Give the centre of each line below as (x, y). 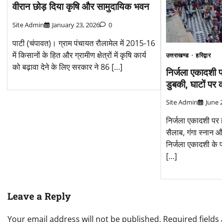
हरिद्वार (203, 55)
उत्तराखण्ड (177, 55)
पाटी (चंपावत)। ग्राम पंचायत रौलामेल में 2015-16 (84, 43)
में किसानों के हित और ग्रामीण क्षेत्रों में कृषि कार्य (79, 55)
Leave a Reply (39, 196)
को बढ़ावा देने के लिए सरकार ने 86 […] (67, 67)
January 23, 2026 (76, 25)
